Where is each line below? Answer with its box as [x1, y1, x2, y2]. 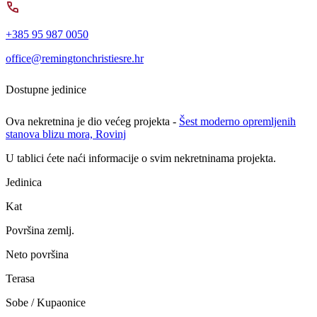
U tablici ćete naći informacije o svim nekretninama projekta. [6, 152, 276, 165]
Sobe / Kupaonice [6, 296, 86, 309]
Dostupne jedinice [6, 83, 86, 96]
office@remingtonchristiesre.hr [6, 52, 144, 64]
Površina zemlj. [6, 224, 74, 237]
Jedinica [6, 176, 42, 189]
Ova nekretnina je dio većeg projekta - [6, 115, 179, 128]
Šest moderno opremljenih [179, 115, 296, 128]
